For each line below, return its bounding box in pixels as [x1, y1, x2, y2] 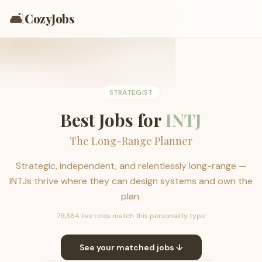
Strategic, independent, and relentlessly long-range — [15, 160, 247, 172]
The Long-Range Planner [70, 134, 192, 148]
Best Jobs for [60, 108, 166, 132]
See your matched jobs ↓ [79, 242, 183, 253]
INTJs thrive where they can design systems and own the [9, 175, 253, 187]
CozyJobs [25, 11, 74, 26]
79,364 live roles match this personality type [57, 211, 205, 220]
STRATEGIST [109, 88, 153, 97]
